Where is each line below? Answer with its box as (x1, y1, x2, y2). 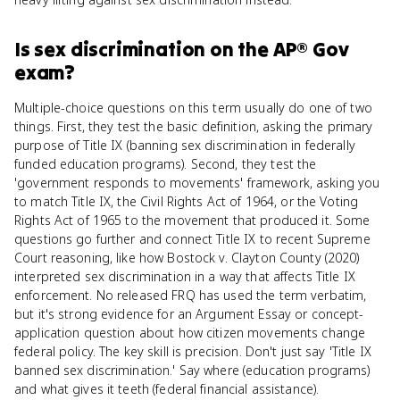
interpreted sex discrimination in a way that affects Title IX (14, 268, 356, 285)
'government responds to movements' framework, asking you (14, 174, 380, 191)
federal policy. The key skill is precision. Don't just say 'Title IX (14, 343, 371, 360)
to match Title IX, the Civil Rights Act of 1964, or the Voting (14, 193, 359, 210)
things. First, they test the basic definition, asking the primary (14, 118, 373, 135)
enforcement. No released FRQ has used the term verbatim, (14, 287, 367, 304)
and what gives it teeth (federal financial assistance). (14, 380, 320, 397)
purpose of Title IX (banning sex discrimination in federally (14, 137, 355, 154)
